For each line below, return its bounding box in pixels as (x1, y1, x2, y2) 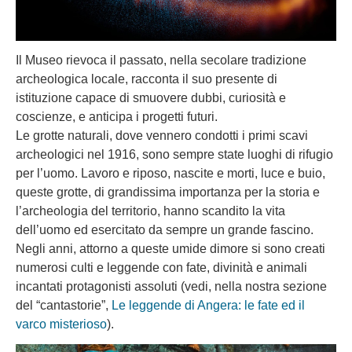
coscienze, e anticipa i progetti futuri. (16, 110, 218, 124)
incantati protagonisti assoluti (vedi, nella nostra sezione (16, 280, 327, 294)
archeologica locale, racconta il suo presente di (16, 72, 277, 86)
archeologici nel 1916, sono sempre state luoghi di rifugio (16, 148, 333, 162)
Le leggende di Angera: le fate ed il (112, 299, 305, 313)
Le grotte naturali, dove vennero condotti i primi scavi (16, 129, 308, 143)
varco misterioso (16, 317, 107, 332)
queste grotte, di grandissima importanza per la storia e (16, 185, 320, 200)
